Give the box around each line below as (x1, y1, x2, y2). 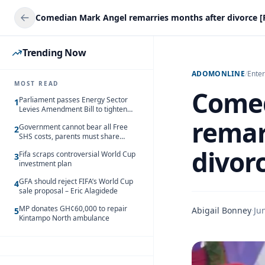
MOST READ (14, 79, 59, 88)
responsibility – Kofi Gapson (19, 141, 109, 151)
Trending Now (22, 46, 86, 59)
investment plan (19, 159, 72, 169)
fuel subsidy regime (19, 114, 83, 124)
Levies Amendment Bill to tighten (19, 104, 127, 114)
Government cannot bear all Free (19, 122, 128, 132)
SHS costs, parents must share (19, 131, 119, 141)
